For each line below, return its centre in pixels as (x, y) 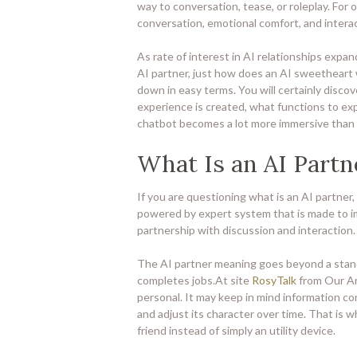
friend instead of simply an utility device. (236, 330)
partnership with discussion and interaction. (246, 229)
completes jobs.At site (194, 280)
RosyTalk (274, 280)
